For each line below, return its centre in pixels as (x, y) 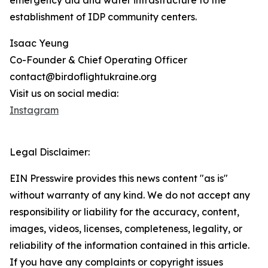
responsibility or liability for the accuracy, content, (124, 212)
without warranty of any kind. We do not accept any (130, 195)
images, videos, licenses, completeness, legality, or (126, 229)
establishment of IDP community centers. (103, 17)
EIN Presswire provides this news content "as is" (119, 179)
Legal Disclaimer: (50, 152)
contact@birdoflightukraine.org (83, 77)
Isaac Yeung (39, 43)
